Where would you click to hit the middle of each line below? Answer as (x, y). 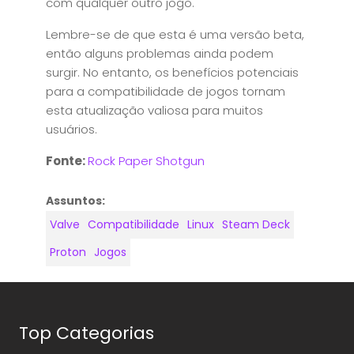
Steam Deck (256, 224)
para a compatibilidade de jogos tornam (166, 91)
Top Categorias (87, 333)
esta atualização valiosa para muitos (154, 110)
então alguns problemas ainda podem (160, 53)
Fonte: (67, 161)
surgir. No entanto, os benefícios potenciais (172, 72)
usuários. (72, 129)
